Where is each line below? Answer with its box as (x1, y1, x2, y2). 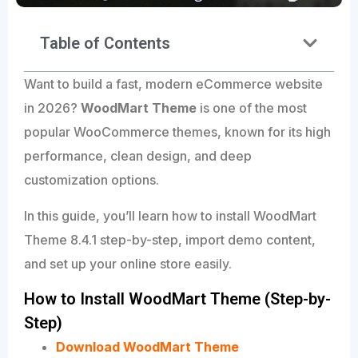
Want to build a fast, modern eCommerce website (24, 76, 323, 93)
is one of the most (197, 100, 307, 117)
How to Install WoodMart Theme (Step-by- (24, 289, 331, 309)
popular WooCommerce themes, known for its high (24, 124, 331, 141)
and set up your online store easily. (24, 255, 232, 272)
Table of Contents (40, 34, 170, 54)
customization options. (24, 172, 159, 189)
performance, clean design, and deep (24, 148, 252, 165)
